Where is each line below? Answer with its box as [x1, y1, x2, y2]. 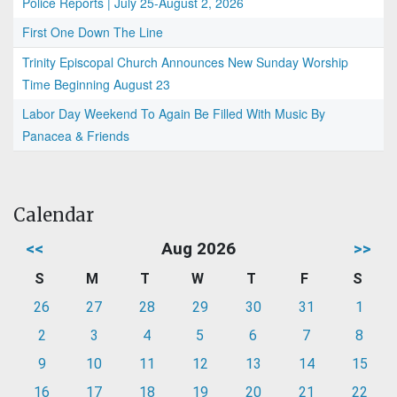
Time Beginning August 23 [22, 75, 170, 94]
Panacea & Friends [22, 127, 129, 145]
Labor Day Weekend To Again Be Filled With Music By [22, 105, 325, 123]
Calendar [13, 204, 94, 227]
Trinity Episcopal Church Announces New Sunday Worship [22, 53, 348, 72]
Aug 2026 [161, 238, 236, 260]
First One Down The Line [22, 23, 163, 42]
